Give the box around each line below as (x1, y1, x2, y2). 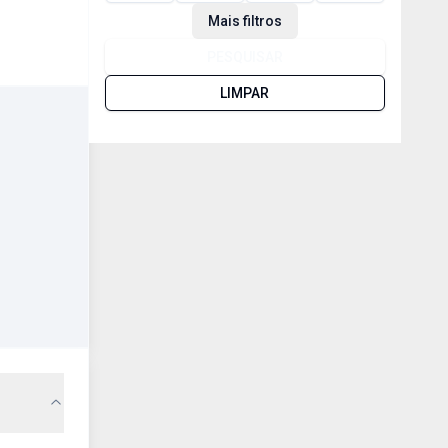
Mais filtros (207, 13, 282, 29)
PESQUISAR (206, 49, 283, 65)
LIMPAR (220, 85, 270, 101)
